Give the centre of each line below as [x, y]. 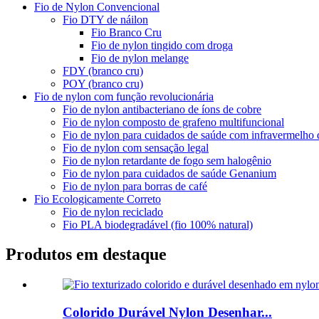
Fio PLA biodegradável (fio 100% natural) [158, 224]
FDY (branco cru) [103, 70]
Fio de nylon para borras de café [135, 186]
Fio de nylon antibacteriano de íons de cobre [162, 109]
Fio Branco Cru [126, 32]
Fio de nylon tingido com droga [162, 45]
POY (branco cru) [103, 83]
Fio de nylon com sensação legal [136, 147]
